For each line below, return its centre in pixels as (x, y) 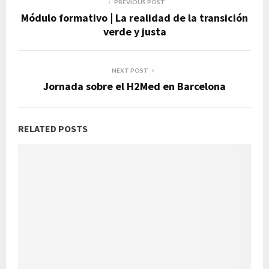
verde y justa (134, 32)
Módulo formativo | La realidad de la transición (134, 18)
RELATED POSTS (53, 129)
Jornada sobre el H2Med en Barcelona (134, 86)
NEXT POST (130, 71)
